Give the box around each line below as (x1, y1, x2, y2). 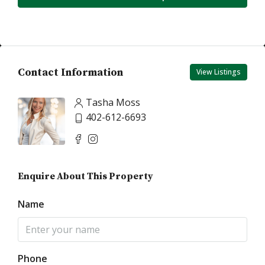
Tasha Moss (86, 96, 140, 109)
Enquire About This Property (18, 170, 153, 182)
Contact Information (18, 65, 123, 79)
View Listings (196, 67, 241, 77)
